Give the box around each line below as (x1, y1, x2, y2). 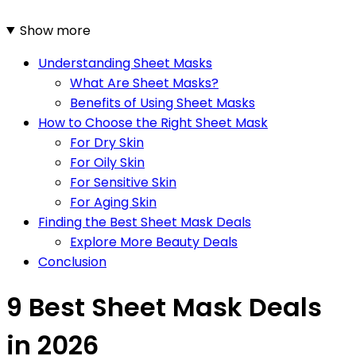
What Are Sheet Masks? (70, 73, 219, 92)
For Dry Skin (70, 133, 144, 152)
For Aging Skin (70, 192, 157, 211)
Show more (19, 21, 91, 40)
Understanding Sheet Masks (38, 53, 212, 72)
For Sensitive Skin (70, 172, 176, 192)
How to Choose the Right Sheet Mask (38, 113, 268, 132)
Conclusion (38, 252, 106, 271)
